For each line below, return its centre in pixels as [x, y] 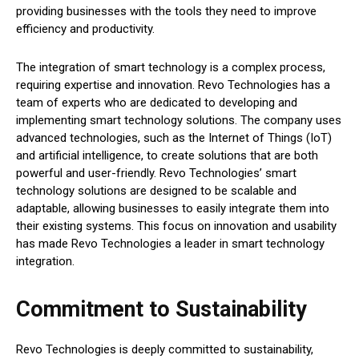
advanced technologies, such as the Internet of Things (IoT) [174, 138]
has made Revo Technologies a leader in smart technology [170, 244]
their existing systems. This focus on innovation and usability [176, 226]
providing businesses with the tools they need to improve [166, 12]
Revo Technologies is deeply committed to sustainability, [165, 350]
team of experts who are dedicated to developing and [157, 103]
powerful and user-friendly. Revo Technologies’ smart [156, 173]
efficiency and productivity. [85, 29]
